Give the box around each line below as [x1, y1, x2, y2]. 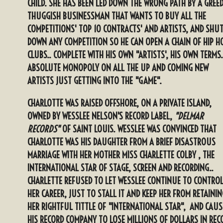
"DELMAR [174, 110, 204, 122]
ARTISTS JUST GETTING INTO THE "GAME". [27, 74, 162, 87]
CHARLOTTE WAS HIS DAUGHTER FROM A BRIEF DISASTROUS [27, 136, 216, 148]
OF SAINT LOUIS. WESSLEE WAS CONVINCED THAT [62, 123, 217, 135]
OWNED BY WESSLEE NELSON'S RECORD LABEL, [27, 110, 174, 122]
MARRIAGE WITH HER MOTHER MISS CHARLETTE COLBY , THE [27, 149, 215, 161]
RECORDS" [27, 123, 62, 135]
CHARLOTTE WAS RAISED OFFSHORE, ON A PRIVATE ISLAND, [27, 97, 212, 110]
